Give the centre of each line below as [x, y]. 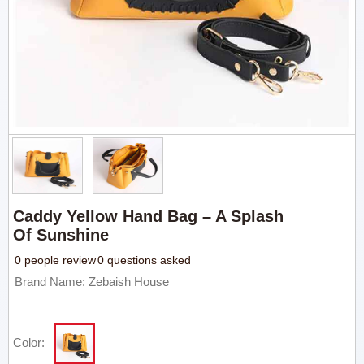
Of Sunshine [61, 235]
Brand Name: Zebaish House [92, 282]
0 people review [56, 260]
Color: [29, 342]
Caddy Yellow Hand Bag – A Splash [149, 216]
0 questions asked [145, 260]
